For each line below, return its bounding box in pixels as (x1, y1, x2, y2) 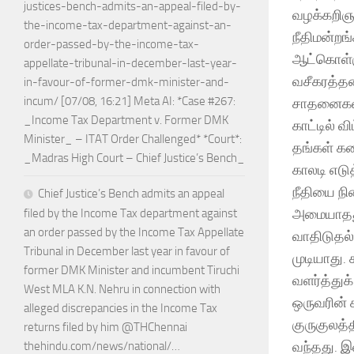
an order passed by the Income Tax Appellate (24, 225, 244, 240)
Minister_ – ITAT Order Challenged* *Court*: (24, 132, 242, 147)
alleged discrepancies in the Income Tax (24, 301, 217, 316)
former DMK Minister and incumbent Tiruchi (24, 263, 239, 278)
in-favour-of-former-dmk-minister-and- (24, 75, 229, 90)
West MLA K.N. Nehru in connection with (24, 282, 220, 297)
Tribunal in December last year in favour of (24, 244, 230, 259)
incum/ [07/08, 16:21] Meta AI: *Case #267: (24, 94, 235, 109)
